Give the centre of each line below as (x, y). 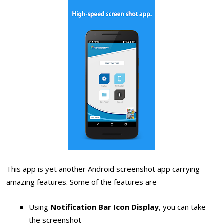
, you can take (183, 207)
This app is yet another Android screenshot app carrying (103, 169)
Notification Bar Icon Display (105, 207)
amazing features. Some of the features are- (83, 182)
